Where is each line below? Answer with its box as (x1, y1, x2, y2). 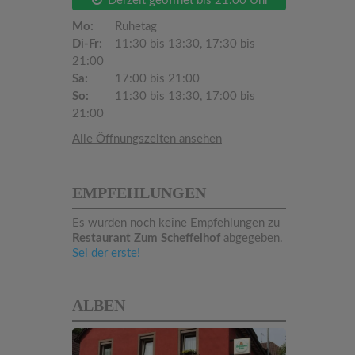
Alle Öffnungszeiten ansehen (72, 133, 222, 145)
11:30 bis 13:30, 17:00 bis (112, 90, 255, 102)
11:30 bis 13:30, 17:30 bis (112, 38, 255, 50)
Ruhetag (112, 21, 157, 32)
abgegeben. (220, 232, 283, 244)
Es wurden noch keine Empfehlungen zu (72, 217, 280, 229)
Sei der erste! (72, 247, 140, 259)
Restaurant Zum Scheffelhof (72, 232, 220, 244)
